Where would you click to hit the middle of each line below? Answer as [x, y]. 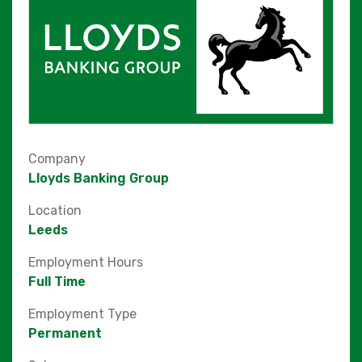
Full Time [57, 281]
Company [59, 158]
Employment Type [84, 314]
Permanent [65, 333]
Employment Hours [87, 262]
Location [57, 210]
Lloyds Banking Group [99, 178]
